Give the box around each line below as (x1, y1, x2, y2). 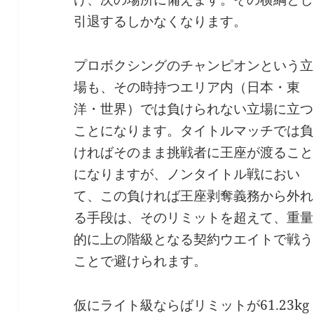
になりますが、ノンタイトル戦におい (74, 164, 301, 183)
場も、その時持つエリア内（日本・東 (74, 77, 301, 96)
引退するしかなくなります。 (74, 11, 247, 30)
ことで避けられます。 (74, 251, 207, 270)
